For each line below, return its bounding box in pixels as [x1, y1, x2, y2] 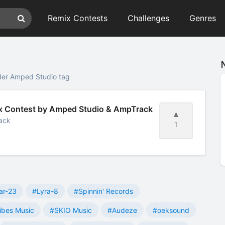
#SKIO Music [50, 205, 92, 214]
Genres [189, 13, 216, 23]
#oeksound [153, 205, 189, 214]
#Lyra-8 [32, 187, 58, 196]
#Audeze [107, 205, 137, 214]
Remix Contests [48, 13, 107, 23]
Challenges [128, 13, 169, 23]
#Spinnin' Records [74, 187, 133, 196]
